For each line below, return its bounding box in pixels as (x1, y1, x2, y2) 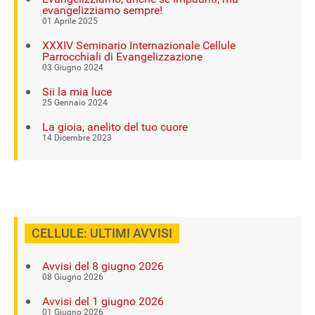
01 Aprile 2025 (42, 16, 98, 26)
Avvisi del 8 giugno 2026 (42, 259, 164, 273)
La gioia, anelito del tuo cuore (42, 120, 188, 134)
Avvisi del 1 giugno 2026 (42, 295, 164, 308)
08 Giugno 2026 (42, 272, 103, 282)
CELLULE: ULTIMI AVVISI (32, 226, 172, 240)
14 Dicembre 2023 (42, 133, 112, 143)
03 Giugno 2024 (42, 63, 103, 72)
